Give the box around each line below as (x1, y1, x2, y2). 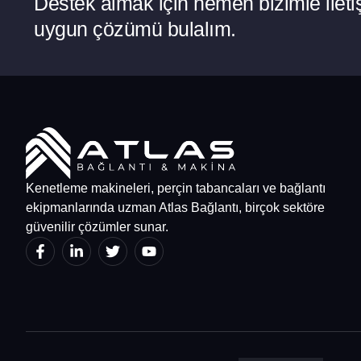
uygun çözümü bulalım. (34, 18, 236, 41)
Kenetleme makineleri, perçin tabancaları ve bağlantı (26, 180, 326, 195)
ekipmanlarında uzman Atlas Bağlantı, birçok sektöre (26, 200, 325, 214)
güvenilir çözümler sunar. (26, 219, 168, 234)
